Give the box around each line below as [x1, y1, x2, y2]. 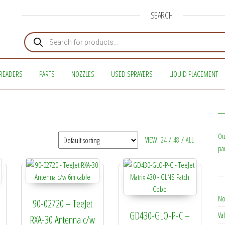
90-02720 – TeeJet [32, 197, 92, 210]
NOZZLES [71, 69, 94, 79]
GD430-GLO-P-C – [130, 209, 190, 222]
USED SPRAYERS [110, 69, 153, 79]
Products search [24, 30, 65, 39]
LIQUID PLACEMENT [169, 69, 218, 79]
